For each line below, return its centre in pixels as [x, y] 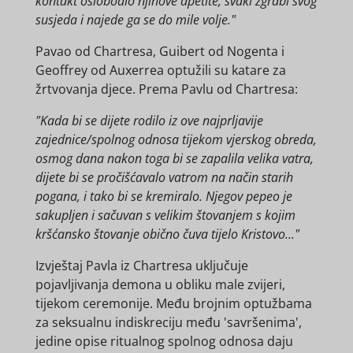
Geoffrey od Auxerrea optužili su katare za [160, 71]
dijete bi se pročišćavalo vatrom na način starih [164, 178]
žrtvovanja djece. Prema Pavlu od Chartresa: [166, 89]
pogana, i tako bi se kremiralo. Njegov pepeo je [163, 197]
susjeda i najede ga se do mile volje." [137, 20]
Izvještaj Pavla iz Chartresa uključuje [141, 266]
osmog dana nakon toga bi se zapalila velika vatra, [174, 159]
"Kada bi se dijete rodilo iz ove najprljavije [149, 121]
